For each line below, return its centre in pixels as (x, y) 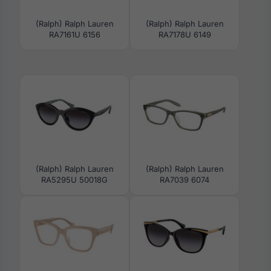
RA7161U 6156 (74, 35)
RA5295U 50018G (74, 180)
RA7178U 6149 (184, 35)
